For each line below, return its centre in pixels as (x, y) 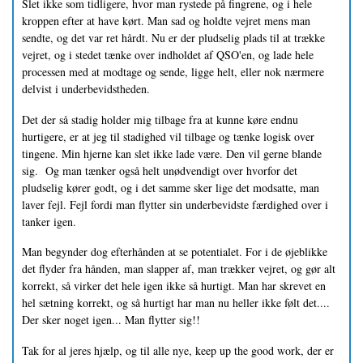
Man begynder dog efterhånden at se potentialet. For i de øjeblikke (175, 252)
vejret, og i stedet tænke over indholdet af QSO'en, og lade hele (168, 54)
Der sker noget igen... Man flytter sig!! (111, 320)
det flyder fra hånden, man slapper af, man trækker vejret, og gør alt (179, 269)
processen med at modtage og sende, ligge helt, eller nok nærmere (173, 71)
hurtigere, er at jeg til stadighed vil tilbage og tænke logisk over (168, 136)
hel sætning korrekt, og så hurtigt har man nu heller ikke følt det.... (176, 303)
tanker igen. (49, 221)
